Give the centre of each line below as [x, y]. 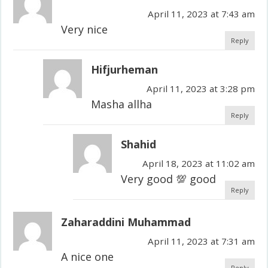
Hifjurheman [125, 69]
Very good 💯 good [169, 179]
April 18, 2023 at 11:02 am [198, 163]
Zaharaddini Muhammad [126, 222]
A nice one [88, 256]
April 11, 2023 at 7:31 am [201, 241]
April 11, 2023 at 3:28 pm [200, 88]
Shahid [139, 144]
